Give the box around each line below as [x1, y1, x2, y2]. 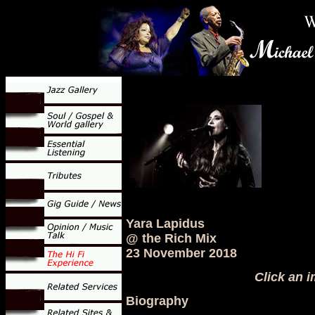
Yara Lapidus [125, 217, 205, 231]
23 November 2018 [125, 246, 237, 260]
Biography [125, 294, 188, 308]
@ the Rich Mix [125, 231, 217, 245]
